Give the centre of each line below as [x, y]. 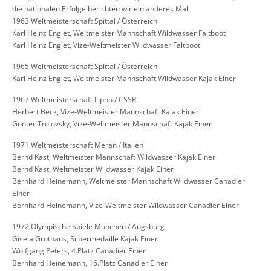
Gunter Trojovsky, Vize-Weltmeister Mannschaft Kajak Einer [112, 124]
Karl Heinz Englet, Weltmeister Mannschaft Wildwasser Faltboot [119, 33]
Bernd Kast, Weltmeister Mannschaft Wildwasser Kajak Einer [114, 157]
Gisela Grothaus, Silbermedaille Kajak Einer [85, 239]
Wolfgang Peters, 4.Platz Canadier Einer [79, 251]
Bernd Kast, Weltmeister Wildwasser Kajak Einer [93, 169]
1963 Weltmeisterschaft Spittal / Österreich [85, 21]
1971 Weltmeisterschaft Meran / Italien [78, 145]
